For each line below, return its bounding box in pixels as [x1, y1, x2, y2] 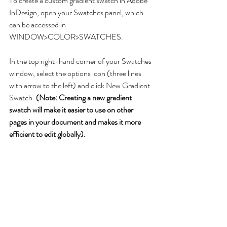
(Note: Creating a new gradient [36, 92, 133, 104]
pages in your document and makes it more [9, 116, 142, 128]
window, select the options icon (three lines [9, 67, 143, 80]
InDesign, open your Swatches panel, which [9, 7, 145, 19]
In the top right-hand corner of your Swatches [9, 55, 153, 67]
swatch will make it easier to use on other [9, 104, 135, 116]
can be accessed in [9, 19, 67, 31]
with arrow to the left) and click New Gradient [9, 80, 152, 92]
